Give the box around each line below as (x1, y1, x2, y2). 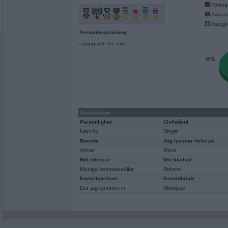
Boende (80, 138, 99, 144)
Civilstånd (163, 119, 188, 125)
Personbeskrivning (79, 30, 127, 35)
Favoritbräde (163, 176, 195, 181)
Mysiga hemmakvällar (80, 166, 134, 172)
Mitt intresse (80, 157, 110, 162)
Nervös (80, 128, 98, 134)
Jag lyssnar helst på (163, 138, 214, 144)
